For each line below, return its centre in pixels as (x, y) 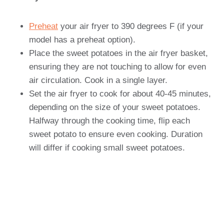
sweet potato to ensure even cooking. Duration (116, 134)
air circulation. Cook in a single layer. (98, 80)
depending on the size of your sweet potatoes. (115, 107)
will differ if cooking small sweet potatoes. (108, 148)
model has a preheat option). (82, 40)
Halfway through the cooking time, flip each (109, 121)
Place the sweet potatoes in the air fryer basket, (118, 53)
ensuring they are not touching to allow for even (117, 67)
